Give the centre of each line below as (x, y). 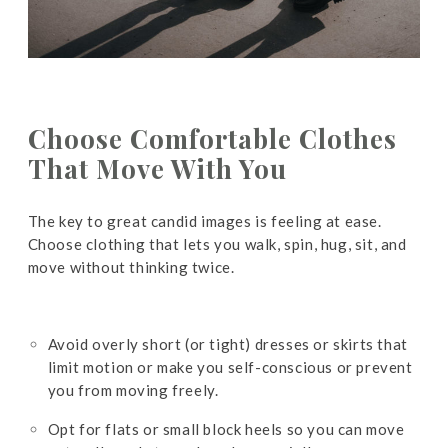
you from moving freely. (133, 389)
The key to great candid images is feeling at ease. (204, 220)
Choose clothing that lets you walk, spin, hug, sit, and (217, 243)
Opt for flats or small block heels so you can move (226, 428)
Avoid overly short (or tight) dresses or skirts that (227, 343)
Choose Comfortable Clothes (212, 138)
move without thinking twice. (131, 266)
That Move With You (157, 168)
